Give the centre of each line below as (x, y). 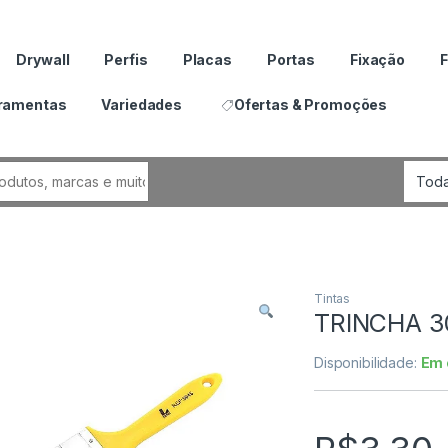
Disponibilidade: (367, 362)
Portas (290, 59)
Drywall (43, 59)
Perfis (126, 59)
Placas (207, 59)
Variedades (142, 104)
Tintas (332, 298)
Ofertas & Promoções (310, 104)
